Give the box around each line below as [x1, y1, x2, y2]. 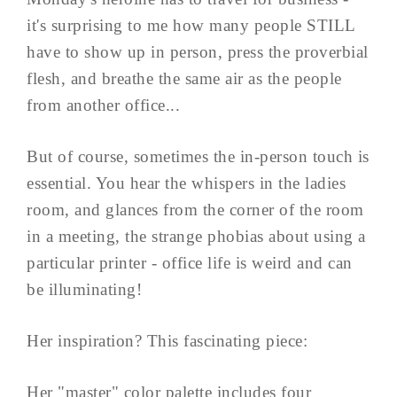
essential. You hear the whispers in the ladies [27, 174, 346, 193]
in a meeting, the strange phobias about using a [27, 227, 366, 246]
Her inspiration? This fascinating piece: [27, 331, 307, 351]
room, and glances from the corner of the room [27, 200, 364, 220]
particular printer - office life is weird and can [27, 253, 353, 273]
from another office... [27, 96, 180, 115]
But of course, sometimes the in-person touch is [27, 147, 370, 167]
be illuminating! [27, 280, 142, 300]
